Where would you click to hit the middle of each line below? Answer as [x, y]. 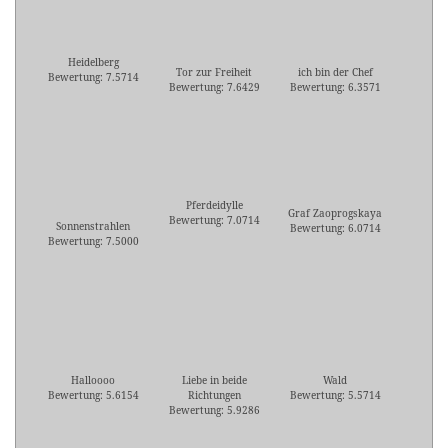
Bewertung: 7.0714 [214, 220]
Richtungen [214, 395]
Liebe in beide [214, 380]
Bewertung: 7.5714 [93, 77]
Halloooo [93, 380]
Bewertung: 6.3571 [335, 87]
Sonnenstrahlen [93, 226]
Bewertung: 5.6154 [93, 395]
